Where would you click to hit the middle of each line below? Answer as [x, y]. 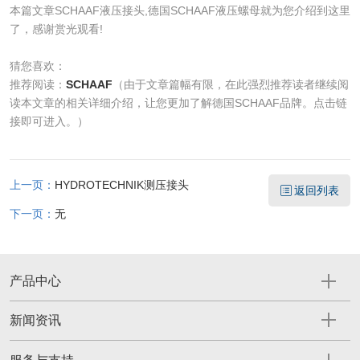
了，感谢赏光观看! [56, 29]
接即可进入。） [49, 121]
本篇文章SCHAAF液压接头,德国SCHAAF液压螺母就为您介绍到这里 [180, 10]
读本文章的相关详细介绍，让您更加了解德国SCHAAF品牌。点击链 [178, 102]
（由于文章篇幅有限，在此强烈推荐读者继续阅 [230, 84]
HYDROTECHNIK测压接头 [121, 185]
